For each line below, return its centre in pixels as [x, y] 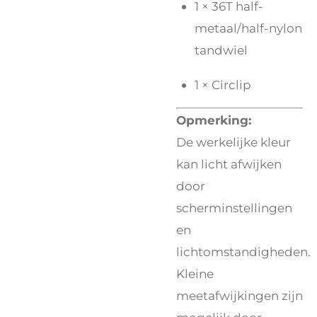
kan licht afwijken [229, 164]
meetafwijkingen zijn [240, 296]
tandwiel [221, 50]
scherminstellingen [234, 208]
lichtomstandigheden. [243, 252]
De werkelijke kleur [234, 142]
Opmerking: [214, 120]
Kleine [195, 274]
